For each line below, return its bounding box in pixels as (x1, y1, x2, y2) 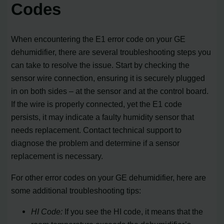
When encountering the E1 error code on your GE (11, 34, 186, 44)
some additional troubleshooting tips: (11, 185, 141, 195)
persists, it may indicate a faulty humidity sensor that (11, 112, 194, 122)
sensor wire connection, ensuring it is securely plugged (11, 73, 205, 83)
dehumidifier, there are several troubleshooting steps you (11, 47, 211, 57)
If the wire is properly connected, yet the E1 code (11, 99, 182, 109)
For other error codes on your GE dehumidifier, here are (11, 172, 206, 182)
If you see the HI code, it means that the (62, 206, 203, 216)
